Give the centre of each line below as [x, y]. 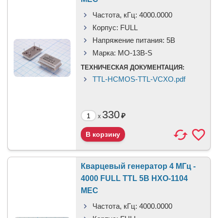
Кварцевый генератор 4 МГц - [138, 166]
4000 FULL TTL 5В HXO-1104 [134, 178]
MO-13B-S [135, 53]
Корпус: [105, 27]
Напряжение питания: [128, 40]
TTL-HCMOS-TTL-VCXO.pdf [139, 79]
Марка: [104, 53]
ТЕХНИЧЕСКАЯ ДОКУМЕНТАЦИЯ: [133, 67]
